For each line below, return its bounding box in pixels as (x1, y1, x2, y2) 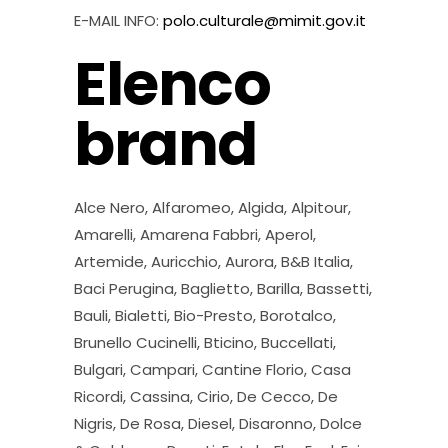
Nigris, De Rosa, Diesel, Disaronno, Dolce (74, 413, 362, 434)
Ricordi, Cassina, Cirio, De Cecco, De (74, 386, 338, 407)
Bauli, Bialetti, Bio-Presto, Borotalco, (74, 305, 336, 326)
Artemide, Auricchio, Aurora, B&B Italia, (74, 251, 353, 272)
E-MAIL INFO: (74, 10, 159, 31)
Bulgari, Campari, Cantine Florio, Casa (74, 359, 351, 380)
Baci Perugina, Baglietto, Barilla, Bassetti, (74, 278, 372, 299)
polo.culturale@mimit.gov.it (163, 10, 366, 31)
